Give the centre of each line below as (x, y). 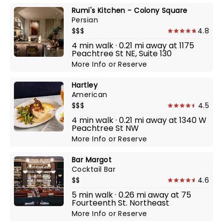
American (90, 95)
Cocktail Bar (94, 169)
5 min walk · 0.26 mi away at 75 (131, 195)
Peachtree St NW (105, 128)
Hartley (85, 85)
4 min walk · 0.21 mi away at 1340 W (139, 120)
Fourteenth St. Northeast (120, 203)
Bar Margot (92, 160)
